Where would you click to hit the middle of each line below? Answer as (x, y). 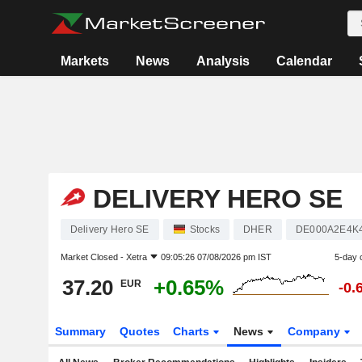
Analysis (223, 61)
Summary (80, 331)
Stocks (204, 229)
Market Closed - (93, 257)
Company (316, 331)
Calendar (305, 61)
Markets (85, 61)
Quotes (139, 331)
